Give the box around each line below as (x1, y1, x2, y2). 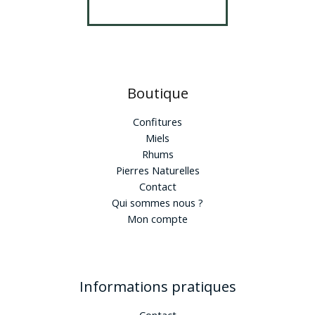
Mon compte (127, 212, 188, 226)
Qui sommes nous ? (112, 195, 203, 210)
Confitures (133, 115, 182, 129)
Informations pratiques (79, 277, 236, 297)
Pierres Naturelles (115, 163, 200, 178)
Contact (139, 179, 176, 194)
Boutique (127, 84, 188, 103)
